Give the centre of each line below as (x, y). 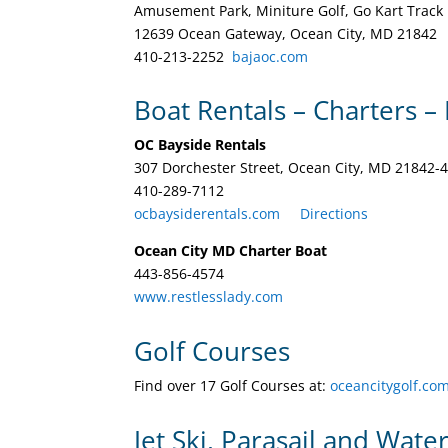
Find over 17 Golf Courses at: (232, 385)
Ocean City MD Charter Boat (231, 251)
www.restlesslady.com (209, 297)
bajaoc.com (270, 56)
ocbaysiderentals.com (207, 214)
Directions (334, 214)
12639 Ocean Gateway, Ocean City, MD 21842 (286, 33)
